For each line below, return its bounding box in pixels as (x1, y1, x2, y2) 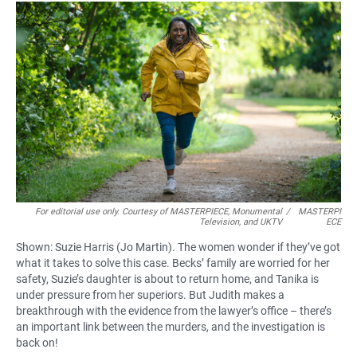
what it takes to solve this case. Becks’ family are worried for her (16, 256, 330, 269)
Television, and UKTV (199, 216, 283, 227)
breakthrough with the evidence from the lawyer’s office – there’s (16, 304, 331, 317)
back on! (16, 335, 58, 349)
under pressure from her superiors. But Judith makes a (16, 288, 284, 301)
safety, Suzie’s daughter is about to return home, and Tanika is (16, 272, 319, 285)
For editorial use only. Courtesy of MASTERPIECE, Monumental (35, 206, 283, 217)
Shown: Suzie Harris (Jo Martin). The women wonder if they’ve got (16, 240, 340, 253)
